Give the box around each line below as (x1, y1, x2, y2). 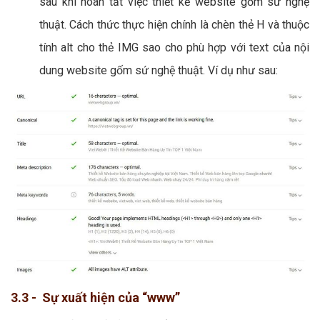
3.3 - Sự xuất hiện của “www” (11, 290, 180, 306)
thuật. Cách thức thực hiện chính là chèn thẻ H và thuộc (39, 18, 309, 32)
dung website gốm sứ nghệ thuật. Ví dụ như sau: (39, 64, 278, 78)
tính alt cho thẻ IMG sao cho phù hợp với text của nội (39, 41, 309, 55)
